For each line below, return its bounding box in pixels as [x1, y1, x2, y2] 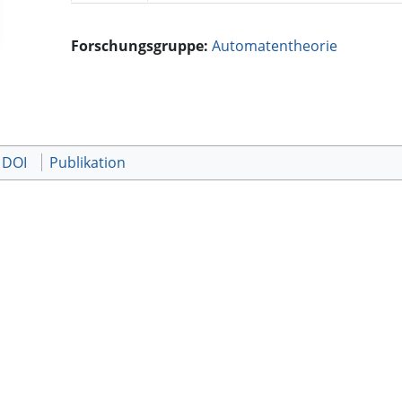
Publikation [49, 153, 126, 173]
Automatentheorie [212, 36, 338, 57]
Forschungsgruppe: [71, 36, 209, 57]
